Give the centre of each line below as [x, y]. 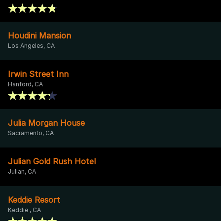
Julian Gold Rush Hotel [52, 161]
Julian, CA [22, 171]
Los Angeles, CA [31, 45]
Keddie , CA [24, 210]
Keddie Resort [34, 200]
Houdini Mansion [39, 35]
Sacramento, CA [31, 133]
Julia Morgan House [46, 123]
